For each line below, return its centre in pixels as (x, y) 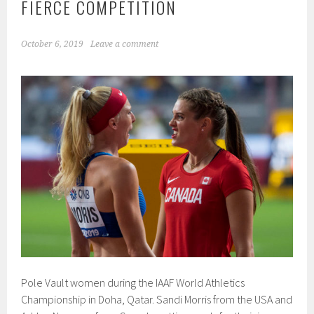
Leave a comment (125, 45)
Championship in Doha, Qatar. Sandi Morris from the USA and (157, 300)
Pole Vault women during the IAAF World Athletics (133, 283)
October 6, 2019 (53, 45)
